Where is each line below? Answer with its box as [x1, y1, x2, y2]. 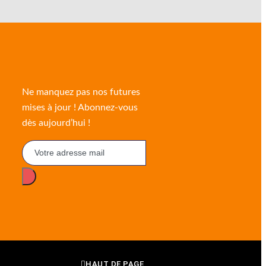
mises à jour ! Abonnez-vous [22, 103, 138, 112]
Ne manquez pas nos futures [22, 87, 141, 97]
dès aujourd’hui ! [22, 118, 91, 128]
